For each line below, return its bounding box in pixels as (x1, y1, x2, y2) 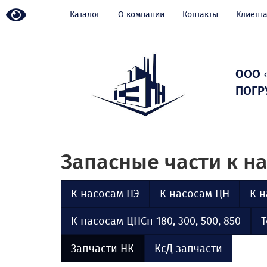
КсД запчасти (154, 241, 222, 255)
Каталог (70, 10, 100, 20)
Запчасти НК (71, 241, 134, 255)
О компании (118, 10, 164, 20)
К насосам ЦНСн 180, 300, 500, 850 (71, 214, 241, 228)
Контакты (182, 10, 218, 20)
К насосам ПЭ (71, 187, 139, 200)
